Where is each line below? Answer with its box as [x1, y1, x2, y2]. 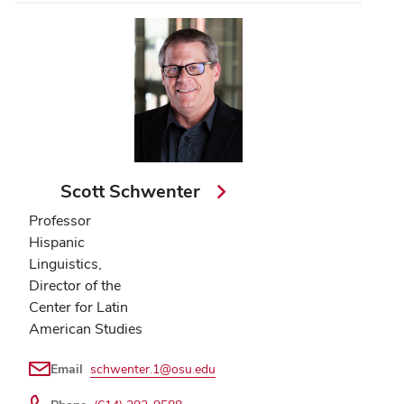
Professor [29, 211, 91, 231]
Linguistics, [29, 254, 102, 274]
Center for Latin [29, 298, 128, 317]
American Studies [29, 319, 142, 339]
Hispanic [29, 233, 85, 252]
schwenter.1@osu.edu [90, 361, 216, 378]
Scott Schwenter [60, 179, 206, 204]
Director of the [29, 276, 121, 296]
